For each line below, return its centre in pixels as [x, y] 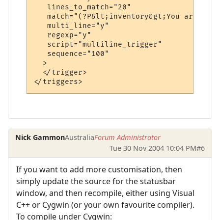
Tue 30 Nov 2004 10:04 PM [153, 148]
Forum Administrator [128, 137]
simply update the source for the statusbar [96, 181]
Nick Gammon [40, 137]
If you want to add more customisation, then [99, 169]
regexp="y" [63, 35]
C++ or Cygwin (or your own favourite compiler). [105, 205]
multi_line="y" [72, 26]
